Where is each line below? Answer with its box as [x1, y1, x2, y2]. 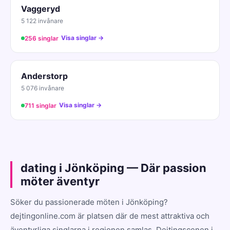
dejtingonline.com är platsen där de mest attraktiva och [10, 210, 209, 221]
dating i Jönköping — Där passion [21, 161, 206, 175]
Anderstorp [21, 70, 68, 81]
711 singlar [25, 101, 56, 109]
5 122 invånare [21, 16, 63, 25]
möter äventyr [21, 174, 100, 188]
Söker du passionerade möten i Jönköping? [10, 197, 168, 207]
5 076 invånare [21, 84, 64, 92]
